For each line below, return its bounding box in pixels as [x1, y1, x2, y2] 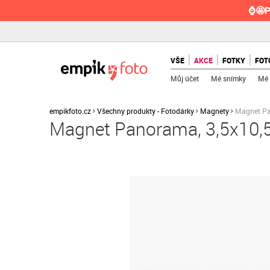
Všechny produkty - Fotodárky [97, 106, 194, 116]
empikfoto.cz [49, 106, 91, 116]
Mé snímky [211, 74, 246, 83]
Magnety [200, 106, 229, 116]
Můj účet [171, 74, 199, 83]
